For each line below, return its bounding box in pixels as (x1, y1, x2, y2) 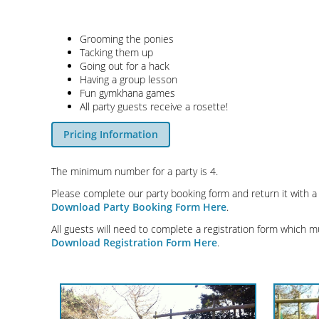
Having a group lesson (80, 72, 177, 86)
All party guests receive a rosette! (80, 99, 228, 113)
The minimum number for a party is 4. (51, 164, 218, 178)
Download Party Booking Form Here (51, 199, 226, 214)
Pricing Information (63, 127, 158, 141)
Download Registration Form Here (51, 235, 217, 249)
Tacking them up (80, 45, 153, 59)
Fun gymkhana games (80, 85, 175, 100)
